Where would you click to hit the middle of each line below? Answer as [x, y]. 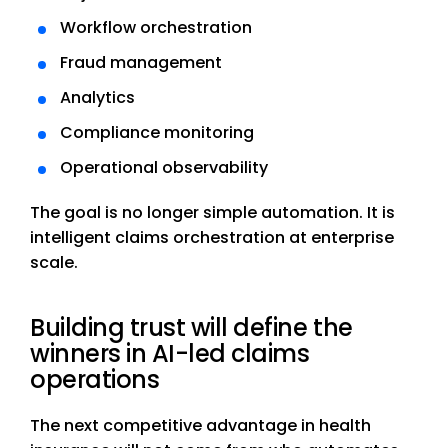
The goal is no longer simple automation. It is [212, 213]
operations [95, 380]
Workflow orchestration [155, 28]
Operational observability [163, 168]
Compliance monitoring [156, 133]
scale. [54, 263]
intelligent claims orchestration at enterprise [212, 238]
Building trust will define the [191, 328]
